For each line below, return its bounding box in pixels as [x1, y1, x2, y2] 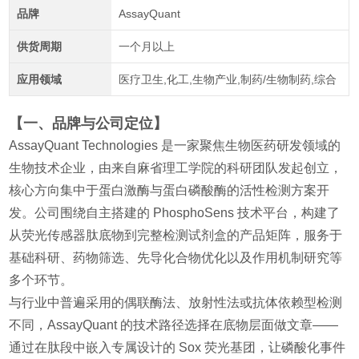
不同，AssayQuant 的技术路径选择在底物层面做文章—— [9, 318, 339, 333]
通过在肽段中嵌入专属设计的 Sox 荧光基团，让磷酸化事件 [9, 341, 346, 355]
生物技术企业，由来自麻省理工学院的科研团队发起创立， [9, 161, 343, 175]
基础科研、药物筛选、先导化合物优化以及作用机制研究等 [9, 251, 343, 265]
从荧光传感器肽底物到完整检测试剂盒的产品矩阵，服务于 [9, 228, 343, 243]
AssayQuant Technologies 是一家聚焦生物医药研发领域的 [9, 139, 341, 153]
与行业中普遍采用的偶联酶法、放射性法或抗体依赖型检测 [9, 296, 343, 310]
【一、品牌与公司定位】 [9, 115, 168, 132]
